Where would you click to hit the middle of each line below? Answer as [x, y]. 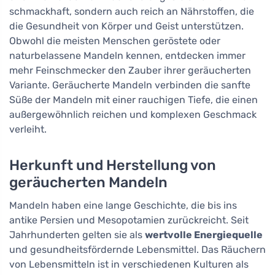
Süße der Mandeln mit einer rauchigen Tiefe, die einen [134, 99]
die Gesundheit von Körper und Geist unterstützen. [126, 26]
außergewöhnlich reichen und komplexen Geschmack [133, 114]
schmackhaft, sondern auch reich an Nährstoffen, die [132, 11]
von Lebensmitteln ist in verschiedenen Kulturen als [129, 264]
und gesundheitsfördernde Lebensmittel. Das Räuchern [137, 249]
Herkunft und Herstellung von [113, 165]
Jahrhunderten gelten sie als [77, 234]
